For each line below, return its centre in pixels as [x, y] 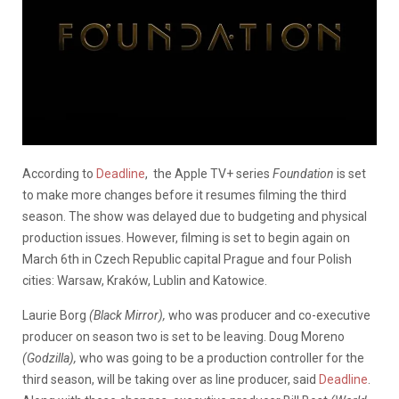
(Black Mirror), [127, 315]
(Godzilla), [49, 358]
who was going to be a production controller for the [220, 358]
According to [59, 173]
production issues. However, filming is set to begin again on [186, 237]
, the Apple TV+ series [209, 173]
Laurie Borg [56, 315]
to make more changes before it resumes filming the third [184, 195]
